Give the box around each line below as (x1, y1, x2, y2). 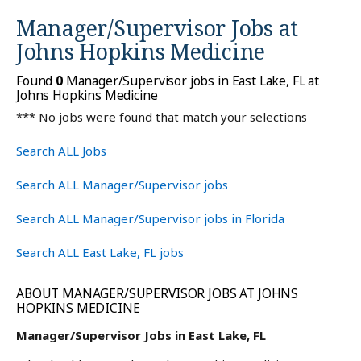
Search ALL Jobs (16, 143, 106, 160)
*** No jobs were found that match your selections (16, 109, 307, 126)
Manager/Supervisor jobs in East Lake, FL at (62, 72, 320, 90)
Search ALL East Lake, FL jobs (16, 244, 184, 261)
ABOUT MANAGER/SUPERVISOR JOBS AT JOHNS (16, 284, 299, 303)
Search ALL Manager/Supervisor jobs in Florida (16, 210, 284, 227)
